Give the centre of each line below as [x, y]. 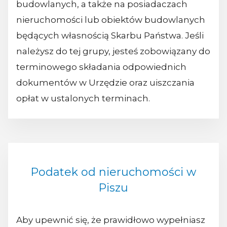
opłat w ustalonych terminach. [83, 98]
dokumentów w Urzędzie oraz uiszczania [105, 82]
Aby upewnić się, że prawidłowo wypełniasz [111, 220]
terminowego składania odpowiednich [101, 67]
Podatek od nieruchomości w [113, 172]
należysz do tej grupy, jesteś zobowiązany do [113, 51]
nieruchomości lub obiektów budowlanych [111, 20]
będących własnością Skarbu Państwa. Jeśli [110, 35]
